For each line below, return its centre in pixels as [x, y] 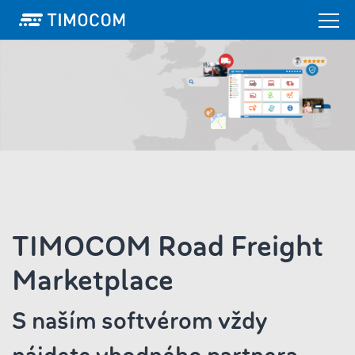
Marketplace [93, 281]
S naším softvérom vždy [139, 321]
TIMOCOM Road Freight [168, 246]
